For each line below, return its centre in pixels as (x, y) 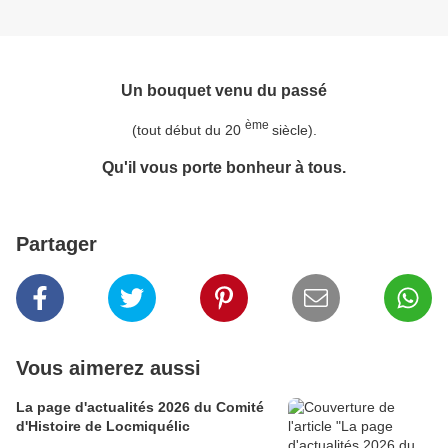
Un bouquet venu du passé (224, 89)
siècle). (294, 129)
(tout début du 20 (188, 129)
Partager (56, 244)
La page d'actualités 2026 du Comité (140, 407)
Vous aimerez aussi (108, 368)
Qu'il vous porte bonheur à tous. (224, 166)
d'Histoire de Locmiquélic (103, 426)
